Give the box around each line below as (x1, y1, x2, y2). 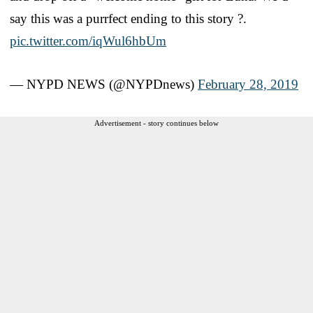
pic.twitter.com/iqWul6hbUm (10, 33, 166, 48)
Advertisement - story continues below (94, 118, 219, 127)
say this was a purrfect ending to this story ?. (10, 10, 247, 26)
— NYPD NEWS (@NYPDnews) (10, 76, 198, 92)
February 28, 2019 (198, 76, 298, 92)
